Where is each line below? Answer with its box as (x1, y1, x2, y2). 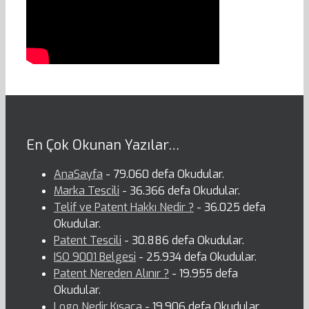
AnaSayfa (54, 167, 103, 182)
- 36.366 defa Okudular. (119, 183, 240, 199)
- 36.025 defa (194, 200, 266, 215)
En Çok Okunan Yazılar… (26, 136, 179, 155)
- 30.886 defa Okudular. (121, 233, 244, 248)
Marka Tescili (54, 183, 119, 199)
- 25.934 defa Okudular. (136, 250, 257, 265)
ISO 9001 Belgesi (54, 250, 136, 265)
